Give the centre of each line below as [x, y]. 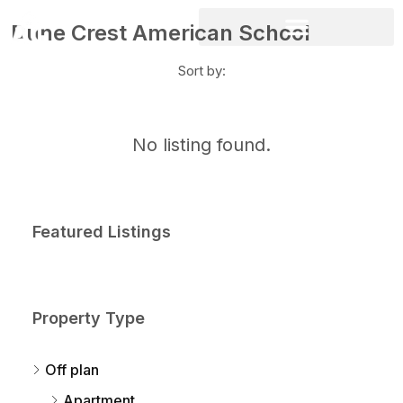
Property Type [89, 318]
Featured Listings [102, 232]
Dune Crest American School [161, 33]
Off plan [72, 370]
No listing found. [201, 145]
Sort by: [201, 71]
